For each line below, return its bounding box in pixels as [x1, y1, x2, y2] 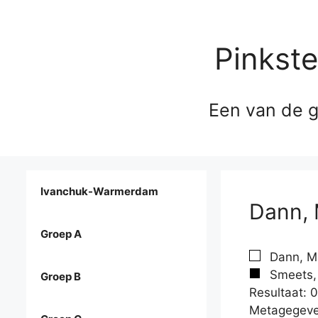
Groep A [40, 227, 82, 241]
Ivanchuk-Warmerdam [40, 185, 158, 199]
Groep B [40, 270, 81, 284]
